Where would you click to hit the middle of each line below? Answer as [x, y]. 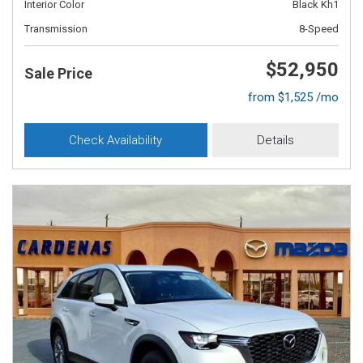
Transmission [56, 29]
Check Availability [116, 140]
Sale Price [58, 73]
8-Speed [319, 29]
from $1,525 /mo [293, 97]
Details [275, 140]
